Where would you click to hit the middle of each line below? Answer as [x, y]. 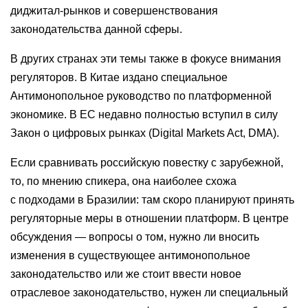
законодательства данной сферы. [96, 29]
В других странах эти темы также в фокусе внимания [146, 59]
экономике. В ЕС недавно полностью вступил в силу [144, 114]
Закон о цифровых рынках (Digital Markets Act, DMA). [145, 133]
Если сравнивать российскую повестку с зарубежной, [147, 163]
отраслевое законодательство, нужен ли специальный [149, 293]
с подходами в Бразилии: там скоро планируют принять [152, 200]
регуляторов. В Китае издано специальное [119, 77]
